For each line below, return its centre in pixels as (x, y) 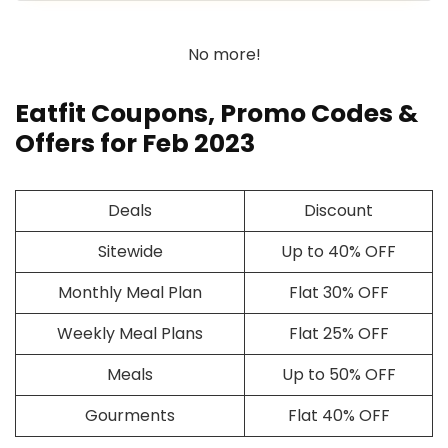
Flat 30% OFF (338, 292)
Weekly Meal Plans (130, 333)
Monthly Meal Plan (130, 292)
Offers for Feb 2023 (135, 143)
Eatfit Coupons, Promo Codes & (216, 113)
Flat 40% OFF (338, 415)
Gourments (130, 415)
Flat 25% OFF (338, 333)
